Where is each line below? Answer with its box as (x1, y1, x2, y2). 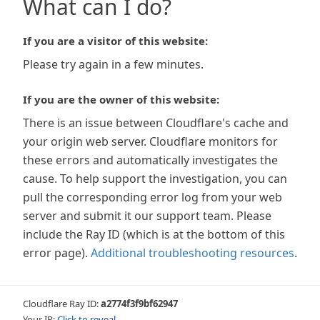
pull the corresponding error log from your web (23, 189, 282, 205)
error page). (23, 245, 88, 261)
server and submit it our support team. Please (23, 208, 271, 224)
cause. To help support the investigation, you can (23, 171, 287, 186)
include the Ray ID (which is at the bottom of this (23, 226, 285, 242)
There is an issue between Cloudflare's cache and (23, 115, 289, 131)
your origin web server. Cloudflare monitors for (23, 134, 278, 149)
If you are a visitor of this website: (23, 34, 208, 48)
